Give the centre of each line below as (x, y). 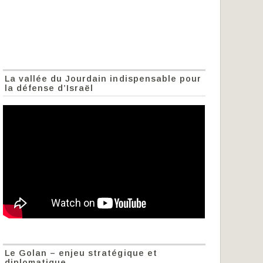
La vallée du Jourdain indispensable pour (103, 78)
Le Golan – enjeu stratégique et (81, 253)
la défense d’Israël (49, 88)
